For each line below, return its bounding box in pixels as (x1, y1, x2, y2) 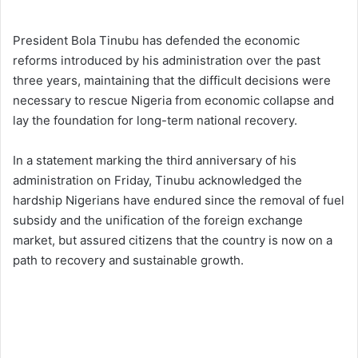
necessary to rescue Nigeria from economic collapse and (13, 93, 334, 109)
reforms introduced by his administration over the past (13, 53, 320, 69)
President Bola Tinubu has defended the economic (13, 33, 300, 49)
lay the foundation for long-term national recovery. (13, 113, 297, 129)
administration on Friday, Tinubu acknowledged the (13, 173, 302, 189)
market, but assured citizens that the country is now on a (13, 233, 332, 249)
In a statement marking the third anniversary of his (13, 153, 296, 169)
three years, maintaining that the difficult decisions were (13, 73, 331, 89)
